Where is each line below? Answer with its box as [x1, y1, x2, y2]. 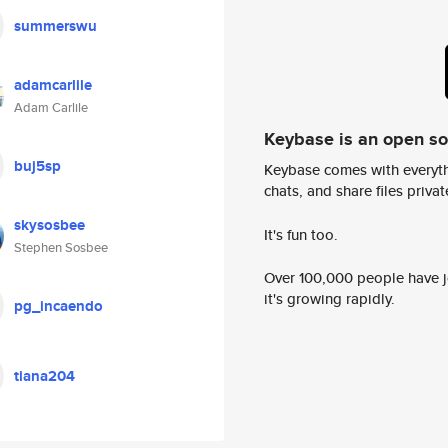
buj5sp [14, 155, 61, 177]
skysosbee [14, 214, 85, 236]
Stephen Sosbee [14, 238, 108, 257]
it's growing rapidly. [264, 288, 395, 310]
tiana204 [14, 365, 75, 387]
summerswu [14, 15, 97, 37]
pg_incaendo [14, 295, 103, 317]
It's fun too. [264, 223, 338, 245]
